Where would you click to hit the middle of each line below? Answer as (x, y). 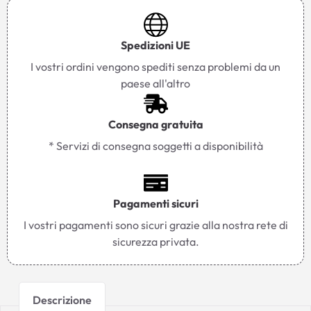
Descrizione (62, 300)
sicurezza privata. (155, 241)
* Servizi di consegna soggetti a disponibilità (155, 145)
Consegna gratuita (155, 124)
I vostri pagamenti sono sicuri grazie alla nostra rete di (155, 225)
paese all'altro (155, 83)
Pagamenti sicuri (155, 203)
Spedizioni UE (155, 45)
